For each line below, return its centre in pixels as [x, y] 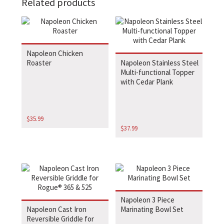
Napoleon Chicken [54, 53]
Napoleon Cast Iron [56, 209]
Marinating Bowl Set [152, 209]
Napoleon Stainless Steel [160, 62]
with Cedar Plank [147, 81]
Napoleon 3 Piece [148, 200]
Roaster [39, 62]
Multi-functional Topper [158, 72]
